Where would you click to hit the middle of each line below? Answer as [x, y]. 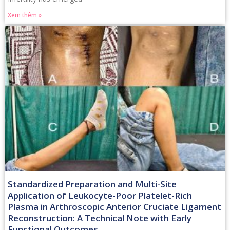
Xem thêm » [25, 15]
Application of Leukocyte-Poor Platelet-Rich [100, 195]
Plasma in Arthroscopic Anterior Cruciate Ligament [114, 206]
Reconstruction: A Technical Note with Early [100, 218]
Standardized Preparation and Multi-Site [92, 184]
